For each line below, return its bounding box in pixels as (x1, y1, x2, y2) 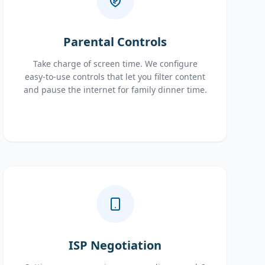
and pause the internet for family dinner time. (23, 84, 207, 95)
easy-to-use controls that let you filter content (25, 71, 206, 82)
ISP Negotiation (69, 237, 162, 253)
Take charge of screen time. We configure (33, 58, 198, 69)
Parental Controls (63, 34, 167, 50)
